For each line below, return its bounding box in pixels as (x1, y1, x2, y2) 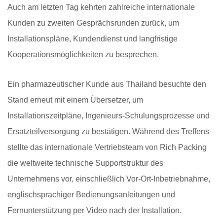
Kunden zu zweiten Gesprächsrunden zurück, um (7, 19, 179, 28)
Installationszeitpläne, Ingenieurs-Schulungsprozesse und (7, 111, 210, 120)
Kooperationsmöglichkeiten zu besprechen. (7, 50, 159, 59)
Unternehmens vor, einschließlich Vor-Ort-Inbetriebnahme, (7, 175, 210, 184)
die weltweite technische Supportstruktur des (7, 159, 163, 168)
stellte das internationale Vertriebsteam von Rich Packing (7, 143, 207, 152)
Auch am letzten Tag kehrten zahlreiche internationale (7, 3, 195, 12)
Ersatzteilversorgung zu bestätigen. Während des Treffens (7, 127, 209, 136)
